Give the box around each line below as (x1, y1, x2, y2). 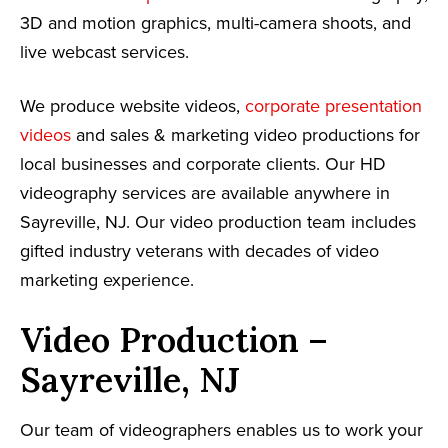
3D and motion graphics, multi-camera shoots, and (20, 11, 411, 34)
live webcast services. (20, 40, 189, 63)
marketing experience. (20, 268, 194, 291)
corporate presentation (245, 94, 422, 117)
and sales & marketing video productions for (71, 123, 420, 146)
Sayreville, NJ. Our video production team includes (20, 210, 416, 233)
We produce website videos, (20, 94, 245, 117)
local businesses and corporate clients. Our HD (20, 152, 386, 175)
